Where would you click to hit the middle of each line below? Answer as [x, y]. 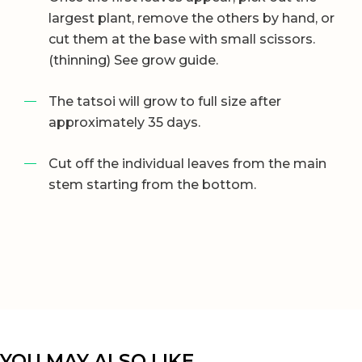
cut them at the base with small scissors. [182, 39]
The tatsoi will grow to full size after [165, 101]
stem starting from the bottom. [152, 184]
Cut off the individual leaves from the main [187, 163]
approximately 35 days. [124, 122]
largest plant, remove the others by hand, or [192, 18]
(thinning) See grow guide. [133, 60]
